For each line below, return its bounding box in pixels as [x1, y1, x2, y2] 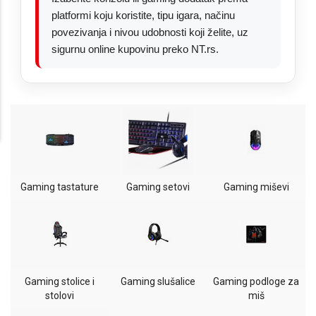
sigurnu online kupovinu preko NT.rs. [51, 43, 219, 55]
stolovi [45, 290, 75, 301]
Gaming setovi [126, 181, 190, 193]
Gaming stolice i [25, 276, 95, 287]
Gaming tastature [20, 181, 99, 193]
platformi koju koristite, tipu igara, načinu [51, 9, 235, 21]
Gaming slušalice [120, 276, 195, 287]
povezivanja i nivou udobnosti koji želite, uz [51, 26, 248, 38]
